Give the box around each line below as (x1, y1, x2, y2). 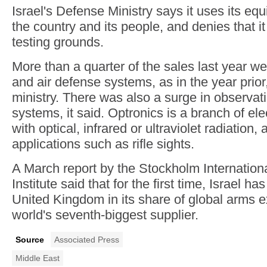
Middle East (15, 253, 60, 263)
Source (15, 235, 44, 244)
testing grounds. (12, 35, 104, 49)
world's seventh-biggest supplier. (12, 207, 198, 222)
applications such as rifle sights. (12, 136, 194, 151)
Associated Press (54, 235, 119, 244)
